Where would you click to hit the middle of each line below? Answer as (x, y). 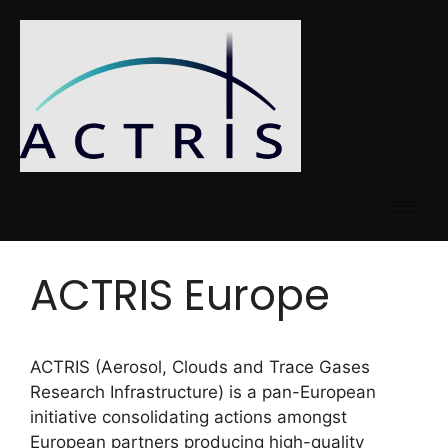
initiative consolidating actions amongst (188, 417)
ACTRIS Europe (180, 296)
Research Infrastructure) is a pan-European (203, 392)
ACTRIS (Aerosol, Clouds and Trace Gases (200, 367)
